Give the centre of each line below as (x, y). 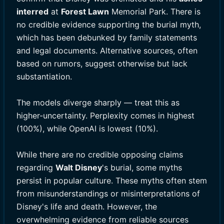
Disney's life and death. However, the (87, 206)
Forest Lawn (85, 11)
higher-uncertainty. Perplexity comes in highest (105, 115)
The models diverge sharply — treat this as (98, 102)
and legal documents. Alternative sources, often (107, 50)
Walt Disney (79, 167)
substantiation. (44, 76)
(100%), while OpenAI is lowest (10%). (87, 128)
